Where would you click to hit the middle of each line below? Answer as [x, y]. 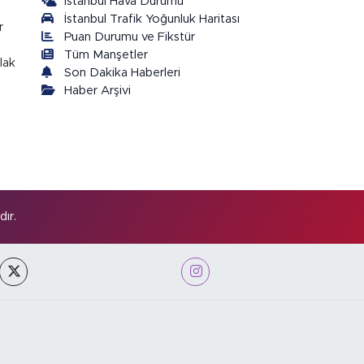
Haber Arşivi [98, 90]
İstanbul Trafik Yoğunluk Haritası [152, 19]
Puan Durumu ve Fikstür [130, 37]
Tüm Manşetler [106, 54]
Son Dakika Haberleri [123, 72]
